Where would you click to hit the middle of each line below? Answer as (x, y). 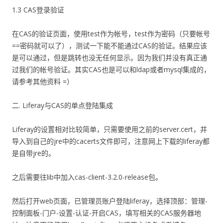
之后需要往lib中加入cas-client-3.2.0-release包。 (87, 177)
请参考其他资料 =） (43, 81)
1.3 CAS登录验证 (38, 10)
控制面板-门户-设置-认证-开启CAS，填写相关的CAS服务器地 (107, 213)
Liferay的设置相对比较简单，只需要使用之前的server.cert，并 (110, 129)
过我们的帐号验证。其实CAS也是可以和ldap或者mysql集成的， (111, 69)
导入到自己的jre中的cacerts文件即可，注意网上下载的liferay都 (111, 141)
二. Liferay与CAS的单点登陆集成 (62, 105)
